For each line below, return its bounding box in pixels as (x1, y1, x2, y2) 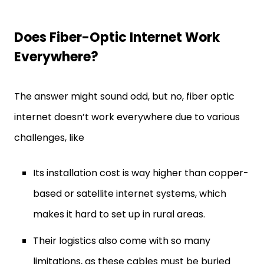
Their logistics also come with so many (33, 234, 210, 247)
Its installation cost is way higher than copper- (33, 166, 249, 180)
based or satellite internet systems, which (33, 187, 226, 200)
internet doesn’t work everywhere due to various (14, 110, 240, 124)
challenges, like (14, 131, 84, 144)
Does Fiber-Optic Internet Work (14, 28, 220, 47)
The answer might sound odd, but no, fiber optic (14, 90, 235, 103)
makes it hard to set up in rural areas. (33, 207, 205, 221)
